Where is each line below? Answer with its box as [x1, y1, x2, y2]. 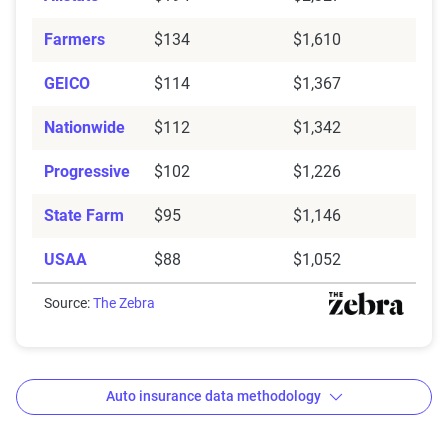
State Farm [44, 205, 124, 225]
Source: [44, 294, 93, 311]
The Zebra [93, 294, 155, 311]
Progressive [44, 161, 130, 181]
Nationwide [44, 117, 125, 137]
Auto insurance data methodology [105, 388, 321, 405]
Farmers [44, 29, 105, 49]
